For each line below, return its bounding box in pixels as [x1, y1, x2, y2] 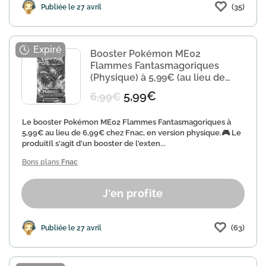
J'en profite [103, 187, 163, 199]
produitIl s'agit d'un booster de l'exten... [22, 139, 166, 148]
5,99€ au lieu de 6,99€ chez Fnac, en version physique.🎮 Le [22, 128, 241, 137]
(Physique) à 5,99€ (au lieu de [90, 72, 225, 83]
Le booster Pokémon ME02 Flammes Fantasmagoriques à [22, 118, 231, 126]
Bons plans [22, 158, 61, 166]
